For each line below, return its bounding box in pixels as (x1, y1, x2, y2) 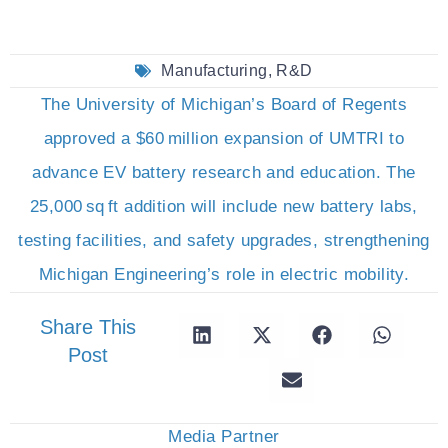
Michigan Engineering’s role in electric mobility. (38, 264, 410, 284)
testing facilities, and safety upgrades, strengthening (18, 230, 430, 250)
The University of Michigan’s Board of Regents (41, 94, 407, 114)
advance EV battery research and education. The (32, 162, 416, 182)
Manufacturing (161, 61, 268, 79)
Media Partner (168, 426, 280, 446)
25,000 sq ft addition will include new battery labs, (30, 196, 418, 216)
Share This (39, 315, 136, 338)
